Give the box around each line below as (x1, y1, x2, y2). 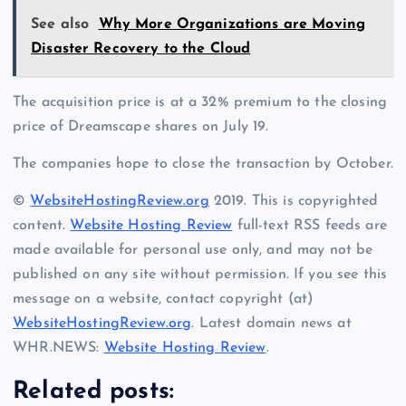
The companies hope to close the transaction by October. (13, 157, 393, 172)
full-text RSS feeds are (232, 218, 387, 234)
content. (13, 218, 71, 234)
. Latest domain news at (191, 316, 352, 332)
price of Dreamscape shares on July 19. (13, 120, 269, 135)
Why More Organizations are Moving (98, 17, 366, 33)
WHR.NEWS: (13, 341, 104, 356)
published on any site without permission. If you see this (13, 267, 388, 283)
